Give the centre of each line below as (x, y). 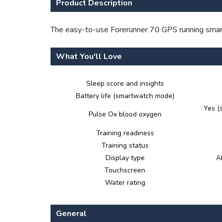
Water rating (125, 183)
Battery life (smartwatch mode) (125, 96)
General (71, 214)
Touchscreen (125, 170)
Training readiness (125, 133)
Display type (125, 158)
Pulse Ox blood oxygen (125, 114)
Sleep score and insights (125, 83)
